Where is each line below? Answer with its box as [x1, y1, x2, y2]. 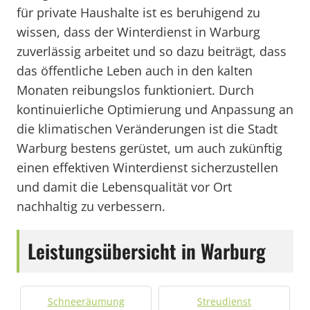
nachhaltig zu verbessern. [17, 198, 165, 215]
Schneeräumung [47, 295, 125, 308]
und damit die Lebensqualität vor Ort [17, 179, 232, 195]
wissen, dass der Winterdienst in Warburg [17, 24, 260, 40]
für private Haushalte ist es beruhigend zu [17, 4, 260, 21]
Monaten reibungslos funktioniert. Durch [17, 82, 254, 98]
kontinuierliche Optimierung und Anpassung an [17, 101, 293, 118]
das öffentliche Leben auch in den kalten [17, 62, 253, 79]
